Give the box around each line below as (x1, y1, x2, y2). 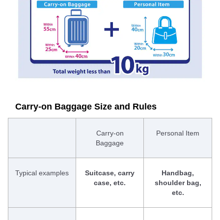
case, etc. (94, 179, 126, 187)
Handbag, (162, 169, 194, 177)
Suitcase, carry (85, 169, 135, 177)
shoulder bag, (154, 179, 201, 187)
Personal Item (156, 129, 199, 137)
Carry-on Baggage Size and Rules (15, 102, 157, 112)
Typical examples (15, 169, 69, 177)
